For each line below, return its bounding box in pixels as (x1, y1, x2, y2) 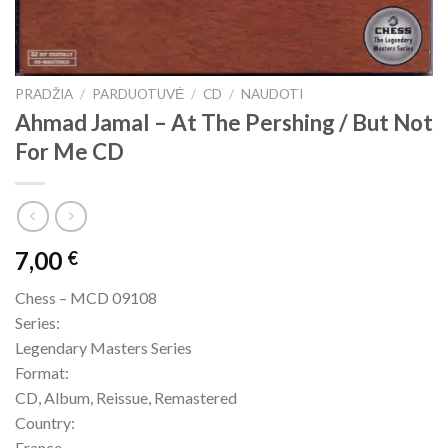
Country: (15, 413, 75, 432)
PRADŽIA (15, 85, 73, 102)
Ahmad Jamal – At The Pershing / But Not (15, 109, 433, 137)
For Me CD (15, 138, 124, 166)
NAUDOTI (241, 85, 304, 102)
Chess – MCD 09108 (15, 288, 157, 307)
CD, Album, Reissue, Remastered (15, 388, 237, 407)
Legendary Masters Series (15, 338, 192, 357)
